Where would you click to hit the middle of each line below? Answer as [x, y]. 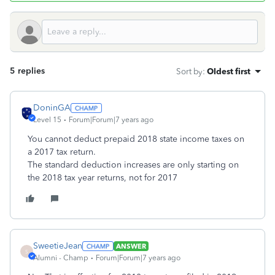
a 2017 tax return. [62, 152]
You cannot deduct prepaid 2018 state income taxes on [136, 139]
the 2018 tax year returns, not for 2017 [103, 178]
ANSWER [131, 246]
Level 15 [47, 120]
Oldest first [229, 71]
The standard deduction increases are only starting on [133, 165]
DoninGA [52, 108]
